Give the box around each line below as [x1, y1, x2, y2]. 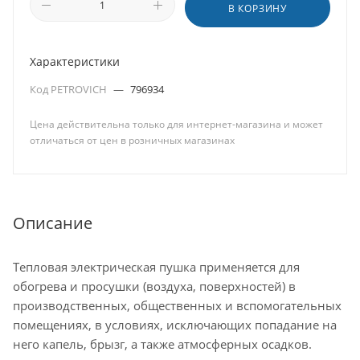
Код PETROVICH [30, 82, 109, 96]
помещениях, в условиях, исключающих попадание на [13, 316, 337, 333]
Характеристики [30, 54, 120, 69]
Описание [13, 211, 92, 234]
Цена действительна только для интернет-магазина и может [30, 117, 323, 131]
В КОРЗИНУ [227, 2, 288, 15]
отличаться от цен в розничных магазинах [30, 133, 235, 147]
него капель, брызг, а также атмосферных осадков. [13, 335, 312, 352]
